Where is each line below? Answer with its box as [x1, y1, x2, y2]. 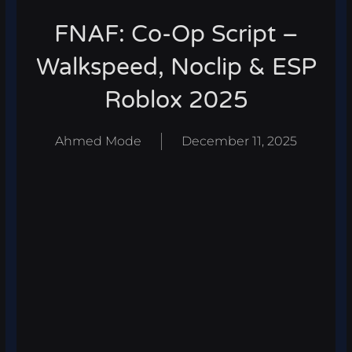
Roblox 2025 [104, 85, 248, 115]
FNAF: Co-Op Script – [53, 19, 299, 49]
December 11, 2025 [181, 133, 297, 148]
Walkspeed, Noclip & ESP [35, 52, 317, 82]
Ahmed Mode [55, 133, 141, 148]
